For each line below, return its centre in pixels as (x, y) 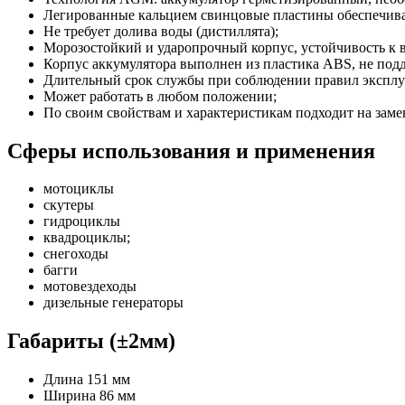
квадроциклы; (87, 238)
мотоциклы (79, 189)
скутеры (69, 205)
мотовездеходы (90, 287)
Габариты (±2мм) (91, 341)
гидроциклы (82, 221)
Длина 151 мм (87, 380)
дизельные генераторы (113, 303)
